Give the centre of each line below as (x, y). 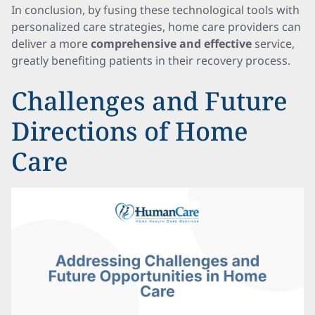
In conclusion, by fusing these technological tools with (155, 10)
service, (273, 44)
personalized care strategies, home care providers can (156, 27)
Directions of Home (130, 131)
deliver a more (51, 44)
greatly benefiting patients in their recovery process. (151, 60)
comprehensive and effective (171, 44)
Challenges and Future (149, 101)
